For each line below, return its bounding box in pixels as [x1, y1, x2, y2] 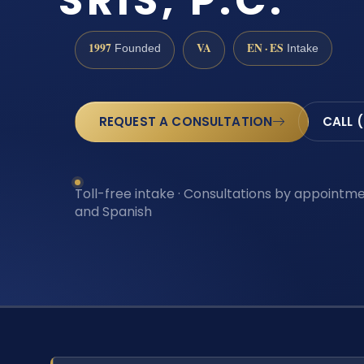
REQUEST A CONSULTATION [98, 113, 273, 131]
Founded [111, 42, 161, 55]
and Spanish [75, 201, 152, 221]
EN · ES [247, 40, 284, 57]
